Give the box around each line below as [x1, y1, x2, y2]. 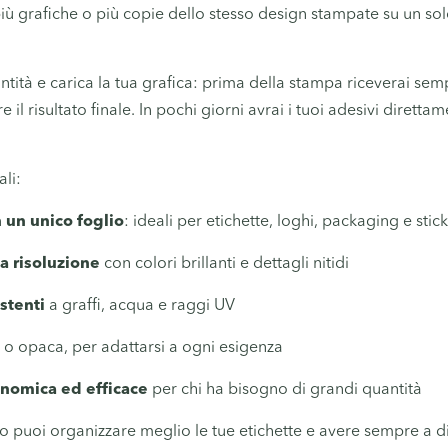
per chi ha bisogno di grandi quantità [148, 381, 422, 398]
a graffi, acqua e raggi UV [45, 297, 235, 314]
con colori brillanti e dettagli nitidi [100, 255, 349, 272]
